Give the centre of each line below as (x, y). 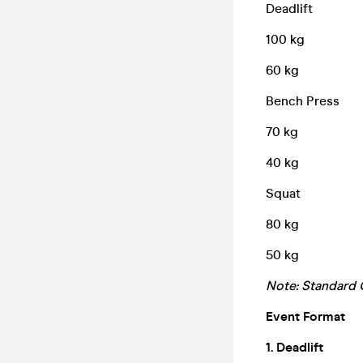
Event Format (305, 316)
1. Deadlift (295, 347)
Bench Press (303, 101)
